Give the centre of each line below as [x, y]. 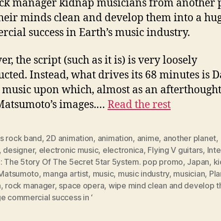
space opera [82, 185]
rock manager [30, 185]
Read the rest [139, 105]
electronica [123, 150]
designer [19, 150]
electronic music [69, 150]
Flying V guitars [175, 150]
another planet [190, 138]
